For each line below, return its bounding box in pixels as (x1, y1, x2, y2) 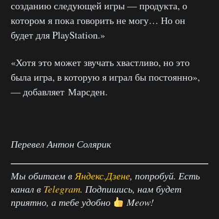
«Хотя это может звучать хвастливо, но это (11, 56, 190, 69)
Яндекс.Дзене (75, 169, 130, 182)
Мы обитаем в (11, 169, 75, 182)
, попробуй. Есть (130, 169, 200, 182)
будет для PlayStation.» (11, 28, 105, 42)
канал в (11, 182, 44, 195)
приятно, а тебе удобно (11, 196, 113, 208)
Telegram (44, 182, 80, 195)
